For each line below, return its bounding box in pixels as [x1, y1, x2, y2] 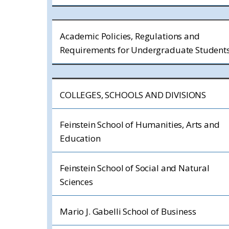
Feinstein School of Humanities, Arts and [60, 119, 220, 130]
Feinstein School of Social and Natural [60, 162, 210, 174]
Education [60, 132, 101, 144]
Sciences [60, 176, 93, 188]
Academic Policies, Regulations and [60, 30, 200, 42]
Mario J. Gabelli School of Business [60, 205, 196, 217]
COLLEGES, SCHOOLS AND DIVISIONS [60, 89, 207, 101]
